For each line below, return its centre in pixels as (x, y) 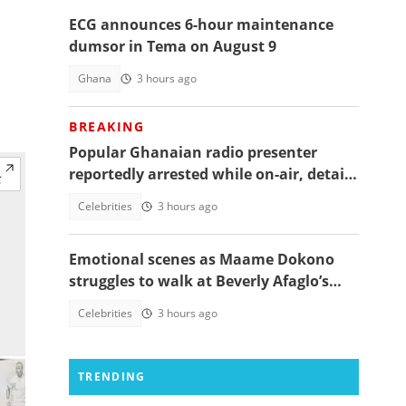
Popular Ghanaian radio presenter (193, 152)
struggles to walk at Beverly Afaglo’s (199, 281)
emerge (96, 196)
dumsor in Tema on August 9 (173, 46)
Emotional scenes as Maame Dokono (202, 259)
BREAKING (106, 126)
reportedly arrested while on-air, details (213, 174)
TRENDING (112, 377)
